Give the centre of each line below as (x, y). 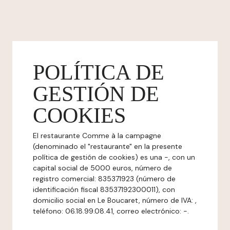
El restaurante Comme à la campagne (97, 136)
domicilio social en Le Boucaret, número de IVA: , (115, 200)
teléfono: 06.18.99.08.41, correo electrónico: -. (111, 211)
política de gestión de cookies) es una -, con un (114, 157)
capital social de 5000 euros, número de (102, 168)
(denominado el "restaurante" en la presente (108, 146)
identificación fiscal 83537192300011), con (104, 189)
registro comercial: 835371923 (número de (104, 179)
